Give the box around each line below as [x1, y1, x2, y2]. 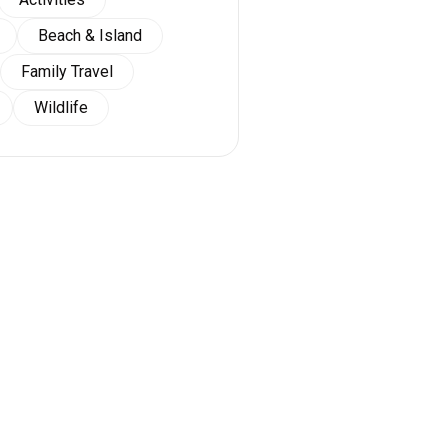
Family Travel [21, 62, 113, 81]
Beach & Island [38, 26, 142, 45]
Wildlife [34, 98, 88, 117]
